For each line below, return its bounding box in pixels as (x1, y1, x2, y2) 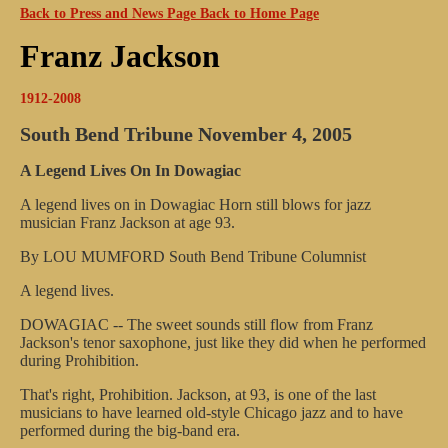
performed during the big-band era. (20, 422, 240, 439)
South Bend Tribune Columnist (169, 248, 370, 265)
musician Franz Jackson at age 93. (20, 214, 235, 231)
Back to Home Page (200, 6, 319, 21)
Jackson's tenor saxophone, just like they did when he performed (20, 334, 426, 351)
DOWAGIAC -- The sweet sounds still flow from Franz (20, 316, 373, 333)
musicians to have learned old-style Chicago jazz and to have (20, 404, 403, 421)
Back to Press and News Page (20, 6, 196, 21)
